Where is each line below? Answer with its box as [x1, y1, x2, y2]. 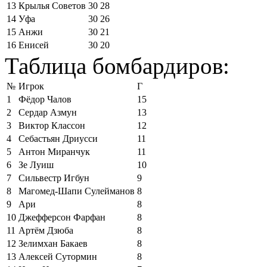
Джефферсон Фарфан [18, 212, 105, 222]
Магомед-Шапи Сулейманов [18, 186, 135, 196]
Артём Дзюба [18, 225, 73, 235]
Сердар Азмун [18, 107, 77, 117]
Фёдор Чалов [18, 94, 72, 104]
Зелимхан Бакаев [18, 238, 88, 249]
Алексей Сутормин [18, 252, 97, 262]
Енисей [18, 40, 49, 50]
